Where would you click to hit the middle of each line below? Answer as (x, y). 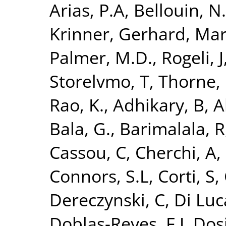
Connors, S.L (99, 176)
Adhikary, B (159, 104)
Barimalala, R (172, 128)
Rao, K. (77, 104)
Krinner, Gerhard (118, 33)
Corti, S (186, 176)
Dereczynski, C (107, 199)
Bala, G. (80, 128)
